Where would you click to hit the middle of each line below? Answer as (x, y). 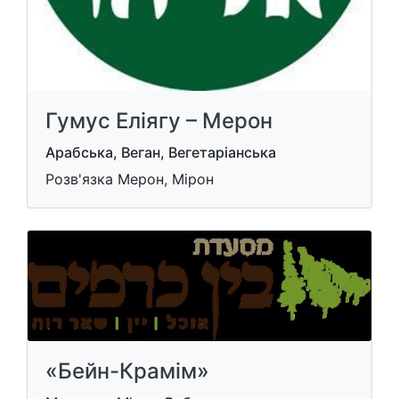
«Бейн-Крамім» (127, 371)
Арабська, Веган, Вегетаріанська (161, 152)
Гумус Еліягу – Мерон (159, 121)
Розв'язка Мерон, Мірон (130, 179)
